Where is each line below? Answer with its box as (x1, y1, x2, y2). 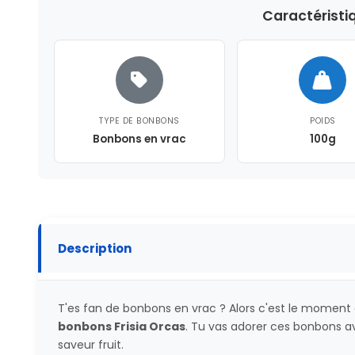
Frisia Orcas (113, 318, 185, 334)
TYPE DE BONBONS (99, 114, 180, 127)
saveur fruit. (57, 336, 124, 353)
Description (57, 240, 132, 258)
